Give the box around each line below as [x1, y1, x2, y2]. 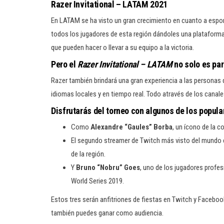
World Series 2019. [71, 176, 124, 185]
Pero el [51, 59, 78, 69]
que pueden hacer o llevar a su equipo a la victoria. [51, 43, 194, 52]
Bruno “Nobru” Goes [76, 163, 140, 172]
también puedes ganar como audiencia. [51, 208, 163, 217]
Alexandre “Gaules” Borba [90, 122, 172, 131]
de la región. [71, 149, 105, 158]
